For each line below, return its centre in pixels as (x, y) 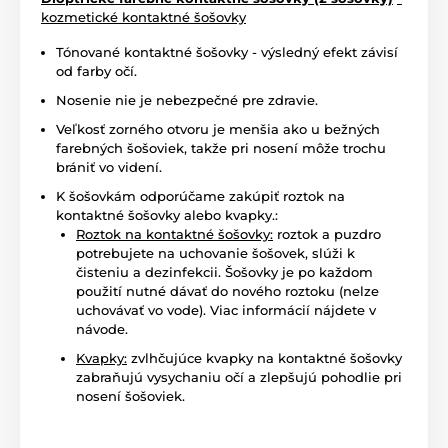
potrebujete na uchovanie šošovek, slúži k (215, 252)
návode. (102, 328)
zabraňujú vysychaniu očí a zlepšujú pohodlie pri (239, 376)
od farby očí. (96, 70)
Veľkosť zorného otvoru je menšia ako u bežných (218, 128)
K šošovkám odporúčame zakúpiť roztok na (200, 195)
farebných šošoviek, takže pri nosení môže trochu (221, 147)
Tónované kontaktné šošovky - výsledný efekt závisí (227, 51)
